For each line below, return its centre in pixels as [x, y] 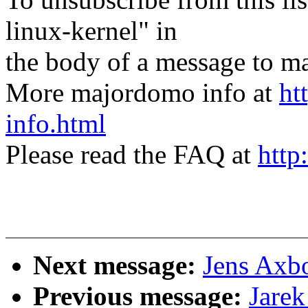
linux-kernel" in [91, 31]
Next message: [118, 265]
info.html [56, 124]
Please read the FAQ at [132, 155]
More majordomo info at [142, 93]
